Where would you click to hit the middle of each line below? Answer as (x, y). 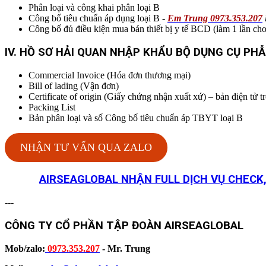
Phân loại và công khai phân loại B (94, 8)
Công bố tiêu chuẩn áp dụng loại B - (98, 18)
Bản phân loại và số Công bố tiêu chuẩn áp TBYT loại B (136, 118)
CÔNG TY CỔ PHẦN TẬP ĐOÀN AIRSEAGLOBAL (124, 225)
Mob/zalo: (25, 248)
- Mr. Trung (126, 248)
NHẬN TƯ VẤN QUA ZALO (86, 147)
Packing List (52, 107)
